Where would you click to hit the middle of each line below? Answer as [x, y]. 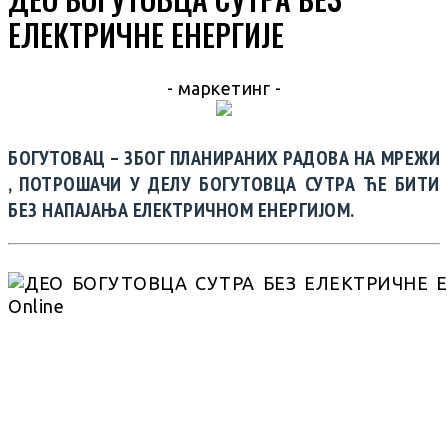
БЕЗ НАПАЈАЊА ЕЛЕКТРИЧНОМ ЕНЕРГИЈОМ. [181, 209]
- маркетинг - [224, 88]
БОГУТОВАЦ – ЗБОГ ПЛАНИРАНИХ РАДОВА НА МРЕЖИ [224, 157]
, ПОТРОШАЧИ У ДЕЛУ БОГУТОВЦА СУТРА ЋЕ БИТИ [224, 183]
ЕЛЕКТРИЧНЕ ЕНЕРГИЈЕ [146, 35]
